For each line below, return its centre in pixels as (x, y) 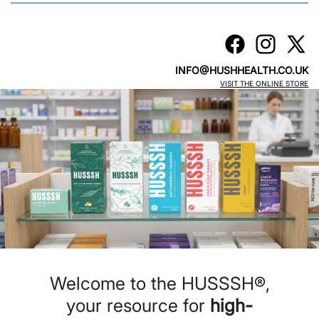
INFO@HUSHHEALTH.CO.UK (242, 70)
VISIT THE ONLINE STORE (264, 83)
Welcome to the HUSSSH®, (159, 283)
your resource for (138, 305)
